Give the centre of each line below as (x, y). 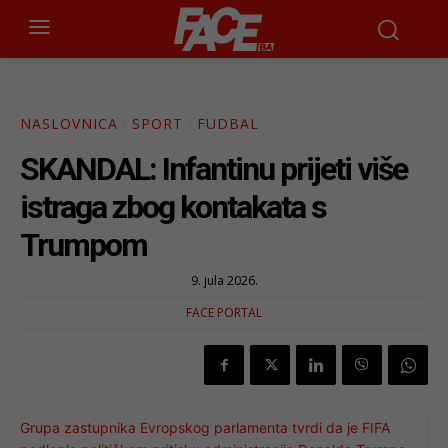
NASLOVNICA (69, 124)
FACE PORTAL (224, 313)
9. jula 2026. (224, 281)
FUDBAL (228, 124)
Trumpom (83, 245)
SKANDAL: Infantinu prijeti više (213, 169)
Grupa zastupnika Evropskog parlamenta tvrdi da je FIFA (205, 428)
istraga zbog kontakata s (173, 207)
